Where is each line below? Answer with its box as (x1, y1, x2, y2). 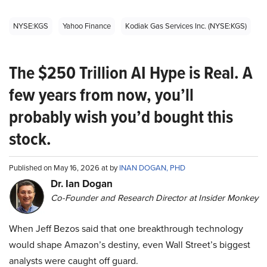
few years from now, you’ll (9, 82, 194, 108)
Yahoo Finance (63, 20, 111, 32)
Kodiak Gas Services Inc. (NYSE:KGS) (125, 20, 247, 32)
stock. (9, 126, 51, 153)
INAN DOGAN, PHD (119, 162, 185, 174)
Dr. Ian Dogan (51, 176, 113, 192)
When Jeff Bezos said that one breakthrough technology (9, 222, 243, 236)
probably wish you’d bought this (9, 104, 233, 131)
